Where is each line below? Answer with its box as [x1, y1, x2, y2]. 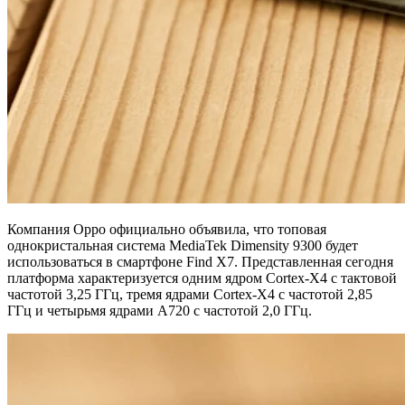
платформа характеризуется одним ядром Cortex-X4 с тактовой [7, 269, 397, 286]
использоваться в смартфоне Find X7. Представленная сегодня [7, 253, 393, 269]
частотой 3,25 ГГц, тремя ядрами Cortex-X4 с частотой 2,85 [7, 286, 372, 302]
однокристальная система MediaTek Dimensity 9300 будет [7, 237, 358, 253]
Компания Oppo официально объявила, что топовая [7, 221, 326, 237]
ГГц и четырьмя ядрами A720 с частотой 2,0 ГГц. [7, 302, 312, 318]
